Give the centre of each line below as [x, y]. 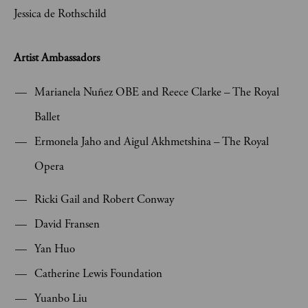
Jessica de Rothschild [60, 14]
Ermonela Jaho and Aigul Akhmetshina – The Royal [152, 142]
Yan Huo [55, 249]
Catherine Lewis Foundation [100, 274]
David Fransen [67, 224]
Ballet [47, 117]
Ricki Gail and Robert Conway [104, 199]
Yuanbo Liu [61, 298]
